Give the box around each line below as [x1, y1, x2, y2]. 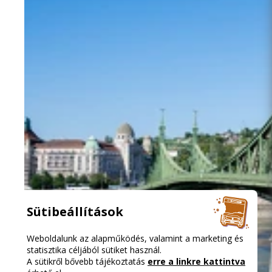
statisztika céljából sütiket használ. [27, 244, 161, 256]
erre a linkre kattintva [148, 256, 245, 267]
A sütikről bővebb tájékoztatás [27, 256, 148, 267]
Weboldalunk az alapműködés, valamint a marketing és [27, 233, 243, 244]
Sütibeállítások [27, 203, 123, 220]
